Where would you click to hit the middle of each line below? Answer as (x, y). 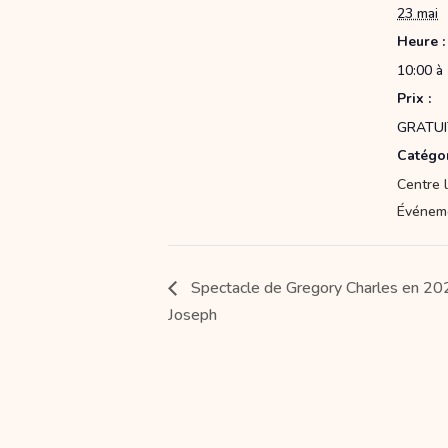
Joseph (192, 315)
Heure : (421, 42)
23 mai (417, 14)
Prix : (414, 99)
